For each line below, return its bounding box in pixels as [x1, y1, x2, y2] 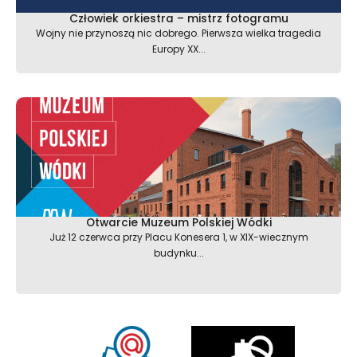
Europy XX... [151, 41, 206, 56]
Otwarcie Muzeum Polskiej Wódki [85, 214, 272, 230]
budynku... [153, 245, 204, 260]
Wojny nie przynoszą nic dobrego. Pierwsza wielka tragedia [36, 25, 321, 40]
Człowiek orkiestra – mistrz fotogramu [69, 10, 288, 26]
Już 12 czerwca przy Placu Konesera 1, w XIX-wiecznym [49, 229, 308, 244]
